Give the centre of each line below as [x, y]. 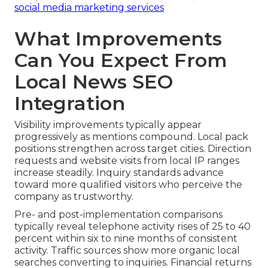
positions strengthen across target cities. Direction [133, 148]
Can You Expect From [121, 60]
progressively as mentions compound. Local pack [131, 136]
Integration [70, 103]
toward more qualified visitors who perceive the [128, 184]
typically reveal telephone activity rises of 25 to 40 [133, 226]
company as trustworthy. [74, 196]
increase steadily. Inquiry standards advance [119, 172]
